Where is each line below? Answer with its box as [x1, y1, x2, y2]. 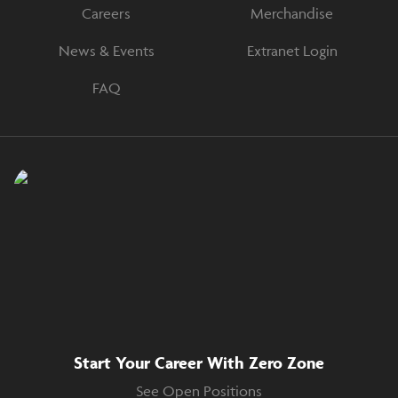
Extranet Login [246, 42, 338, 60]
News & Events [58, 42, 155, 60]
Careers [82, 4, 131, 23]
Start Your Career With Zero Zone [74, 352, 324, 374]
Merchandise [251, 4, 333, 23]
